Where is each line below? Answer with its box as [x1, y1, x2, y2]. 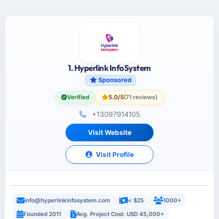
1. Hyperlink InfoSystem [68, 63, 151, 73]
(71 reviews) [124, 93, 157, 101]
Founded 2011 [23, 210, 62, 218]
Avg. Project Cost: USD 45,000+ [76, 210, 165, 218]
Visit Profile [94, 151, 134, 159]
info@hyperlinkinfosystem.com [24, 197, 110, 204]
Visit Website [88, 129, 131, 137]
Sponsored [96, 76, 131, 84]
